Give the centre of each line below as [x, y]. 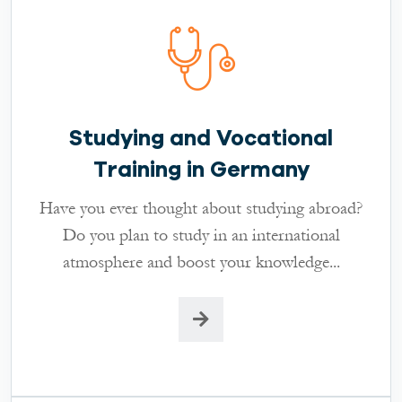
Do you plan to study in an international [201, 235]
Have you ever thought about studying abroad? [201, 208]
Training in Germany [201, 169]
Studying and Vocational [201, 138]
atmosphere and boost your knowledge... [201, 262]
